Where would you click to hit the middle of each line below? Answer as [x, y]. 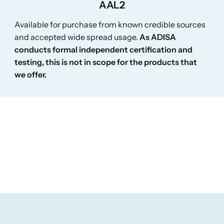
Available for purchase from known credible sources [110, 24]
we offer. [31, 74]
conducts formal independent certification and [104, 49]
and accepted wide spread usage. [77, 37]
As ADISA [158, 37]
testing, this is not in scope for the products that [106, 62]
